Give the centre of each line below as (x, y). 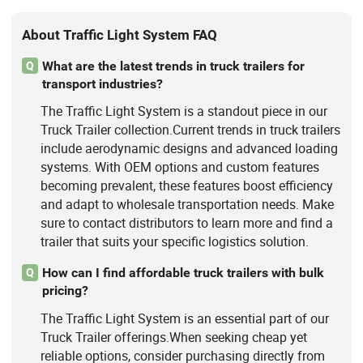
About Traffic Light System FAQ (120, 35)
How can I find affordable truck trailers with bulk (183, 273)
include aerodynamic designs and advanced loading (189, 149)
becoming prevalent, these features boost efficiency (186, 186)
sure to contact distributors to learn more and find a (186, 223)
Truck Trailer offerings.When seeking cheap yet (173, 337)
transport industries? (102, 84)
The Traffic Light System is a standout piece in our (184, 111)
